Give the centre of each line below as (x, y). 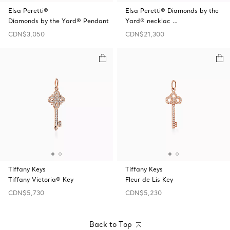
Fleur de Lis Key (149, 179)
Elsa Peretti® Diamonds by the (172, 11)
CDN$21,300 (145, 34)
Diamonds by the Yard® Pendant (59, 21)
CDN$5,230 (143, 193)
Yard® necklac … (151, 21)
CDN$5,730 (26, 193)
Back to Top (110, 224)
